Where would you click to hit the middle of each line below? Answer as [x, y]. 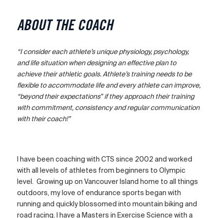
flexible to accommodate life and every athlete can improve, [109, 85]
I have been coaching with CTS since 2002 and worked [105, 159]
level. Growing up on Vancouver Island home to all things [108, 182]
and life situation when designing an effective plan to [97, 63]
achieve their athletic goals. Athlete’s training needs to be [104, 74]
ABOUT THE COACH [65, 27]
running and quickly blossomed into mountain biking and [107, 204]
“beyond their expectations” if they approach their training [106, 97]
